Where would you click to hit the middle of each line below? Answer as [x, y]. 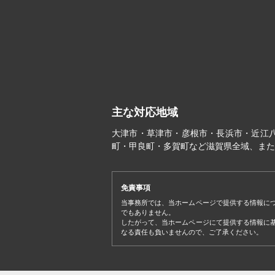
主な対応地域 [145, 113]
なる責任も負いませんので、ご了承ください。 [192, 232]
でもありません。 [148, 213]
